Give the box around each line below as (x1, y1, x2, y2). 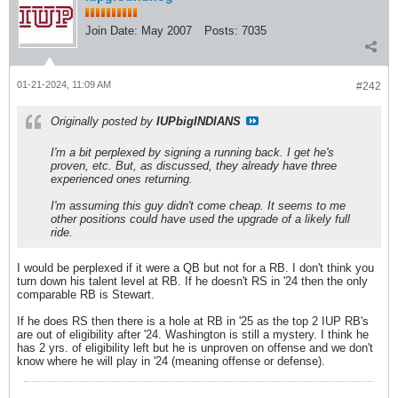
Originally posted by (51, 115, 156, 128)
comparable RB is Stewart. (17, 288, 155, 301)
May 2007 (141, 24, 192, 37)
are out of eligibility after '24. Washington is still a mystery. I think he (17, 328, 369, 341)
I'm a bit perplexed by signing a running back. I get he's (51, 146, 334, 159)
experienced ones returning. (51, 172, 193, 186)
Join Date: (85, 24, 138, 37)
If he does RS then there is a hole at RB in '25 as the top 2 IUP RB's (17, 314, 369, 328)
